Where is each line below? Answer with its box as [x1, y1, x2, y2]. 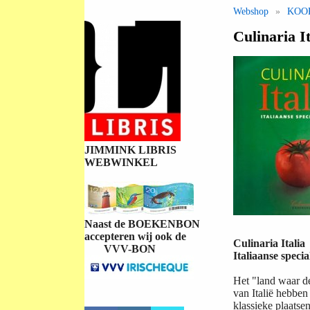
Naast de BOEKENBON [84, 218, 203, 230]
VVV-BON [84, 243, 156, 255]
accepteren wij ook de [84, 230, 189, 242]
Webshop [233, 6, 268, 17]
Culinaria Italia [233, 237, 305, 250]
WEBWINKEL [84, 156, 158, 168]
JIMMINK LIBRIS [84, 144, 179, 156]
